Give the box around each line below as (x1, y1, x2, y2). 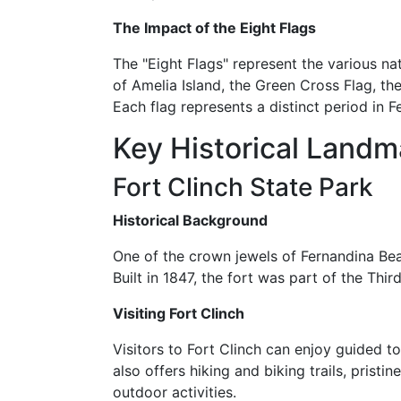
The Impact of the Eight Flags (113, 19, 316, 37)
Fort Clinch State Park (113, 172, 373, 202)
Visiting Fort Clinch (113, 304, 244, 322)
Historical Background (113, 211, 268, 229)
